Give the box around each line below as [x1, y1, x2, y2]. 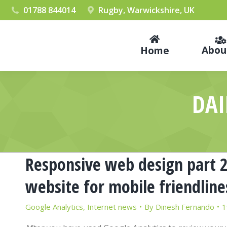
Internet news [87, 202, 137, 212]
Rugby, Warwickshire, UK [98, 5, 195, 16]
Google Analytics [25, 202, 83, 212]
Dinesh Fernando [156, 202, 214, 212]
